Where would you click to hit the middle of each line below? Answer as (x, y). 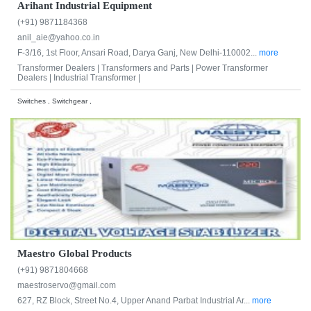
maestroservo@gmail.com (67, 285)
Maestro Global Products (75, 253)
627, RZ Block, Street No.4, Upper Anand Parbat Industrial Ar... (135, 300)
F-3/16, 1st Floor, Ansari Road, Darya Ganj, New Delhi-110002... (138, 53)
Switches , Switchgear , (54, 101)
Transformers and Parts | (149, 68)
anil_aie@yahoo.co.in (59, 38)
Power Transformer (232, 68)
